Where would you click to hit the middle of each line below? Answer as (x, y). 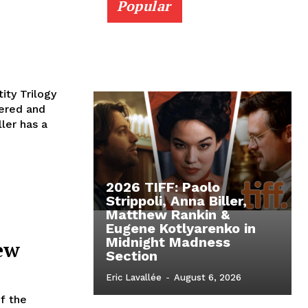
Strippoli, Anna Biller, (176, 201)
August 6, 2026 (208, 278)
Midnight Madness (168, 242)
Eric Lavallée (134, 278)
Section (132, 256)
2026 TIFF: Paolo (163, 187)
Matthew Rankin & (168, 215)
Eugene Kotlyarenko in (181, 229)
